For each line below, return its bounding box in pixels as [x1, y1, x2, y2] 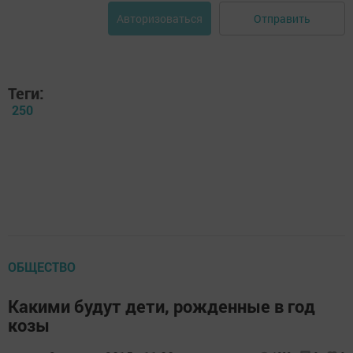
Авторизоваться [117, 11, 203, 27]
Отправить [254, 10, 310, 26]
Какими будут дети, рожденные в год [8, 295, 315, 318]
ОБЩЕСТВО [8, 258, 76, 276]
